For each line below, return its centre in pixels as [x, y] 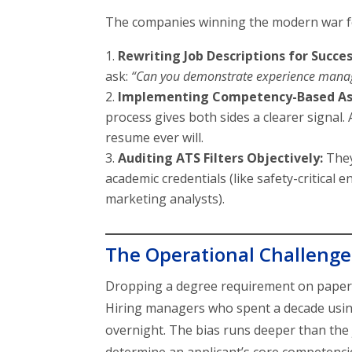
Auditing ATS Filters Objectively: [221, 158]
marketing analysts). [165, 199]
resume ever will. [155, 138]
